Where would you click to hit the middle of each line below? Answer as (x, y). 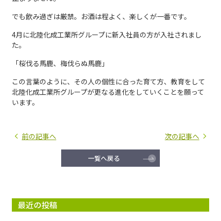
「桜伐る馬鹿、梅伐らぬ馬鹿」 (60, 63)
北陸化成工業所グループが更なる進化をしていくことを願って (108, 92)
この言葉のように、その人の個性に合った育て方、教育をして (109, 82)
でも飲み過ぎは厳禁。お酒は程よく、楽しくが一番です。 (101, 17)
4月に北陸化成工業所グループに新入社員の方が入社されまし (107, 35)
